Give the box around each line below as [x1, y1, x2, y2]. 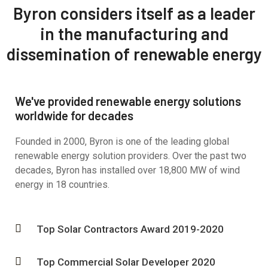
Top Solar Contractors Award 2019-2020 [36, 223, 224, 236]
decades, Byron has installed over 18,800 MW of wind [15, 165, 240, 176]
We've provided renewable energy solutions [15, 94, 241, 109]
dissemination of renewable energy [6, 44, 262, 65]
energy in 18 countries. [15, 179, 109, 191]
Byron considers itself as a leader [13, 3, 255, 24]
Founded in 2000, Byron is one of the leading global [15, 136, 229, 148]
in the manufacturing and [39, 23, 229, 44]
